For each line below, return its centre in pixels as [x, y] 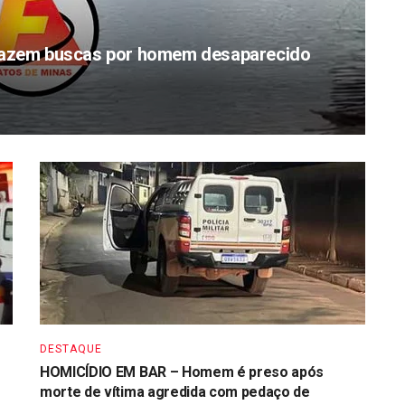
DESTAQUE [71, 349]
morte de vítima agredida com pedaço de [175, 392]
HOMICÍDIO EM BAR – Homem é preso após [182, 372]
